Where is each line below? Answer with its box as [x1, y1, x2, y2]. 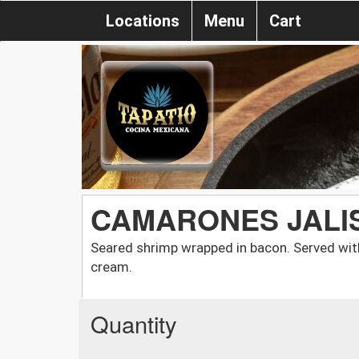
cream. [91, 258, 132, 275]
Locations [106, 11, 179, 30]
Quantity [91, 306, 177, 340]
